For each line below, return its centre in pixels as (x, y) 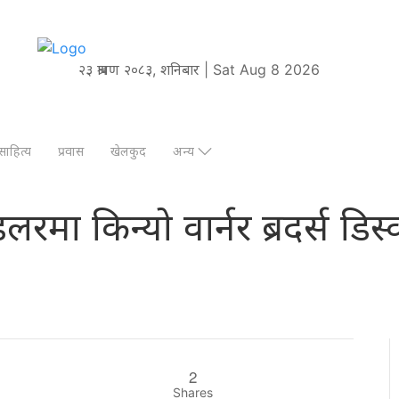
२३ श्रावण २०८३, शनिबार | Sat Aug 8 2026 (199, 69)
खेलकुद (128, 151)
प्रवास (71, 151)
